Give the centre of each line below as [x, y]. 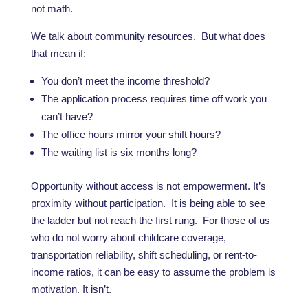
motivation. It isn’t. [71, 289]
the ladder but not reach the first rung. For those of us [150, 220]
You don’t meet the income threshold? [125, 81]
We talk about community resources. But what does [148, 36]
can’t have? [67, 117]
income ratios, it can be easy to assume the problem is [153, 272]
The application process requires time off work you [154, 99]
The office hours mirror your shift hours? [131, 134]
